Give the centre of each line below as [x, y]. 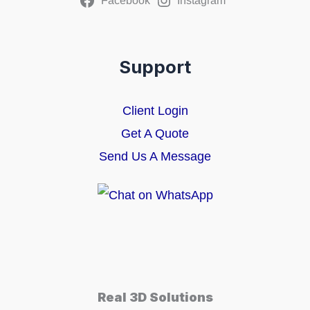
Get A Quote [155, 133]
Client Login [155, 110]
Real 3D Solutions [155, 297]
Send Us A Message [155, 156]
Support [155, 67]
